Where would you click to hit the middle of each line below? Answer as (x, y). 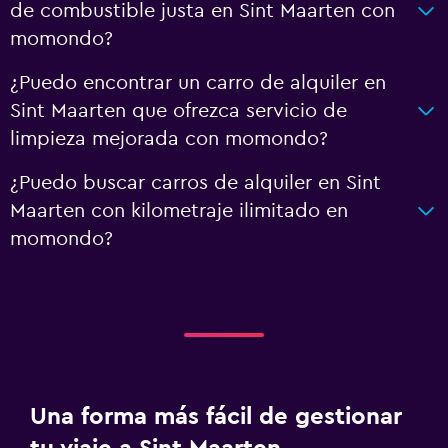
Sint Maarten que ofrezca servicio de (178, 111)
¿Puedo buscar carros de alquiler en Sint (195, 183)
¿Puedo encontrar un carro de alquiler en (198, 83)
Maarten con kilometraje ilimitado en (179, 211)
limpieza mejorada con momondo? (169, 139)
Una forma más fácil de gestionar (216, 417)
